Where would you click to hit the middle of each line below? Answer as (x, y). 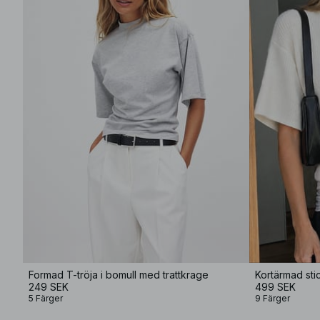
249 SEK (49, 287)
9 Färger (272, 298)
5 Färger (46, 298)
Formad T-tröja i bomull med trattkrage (119, 275)
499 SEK (275, 287)
